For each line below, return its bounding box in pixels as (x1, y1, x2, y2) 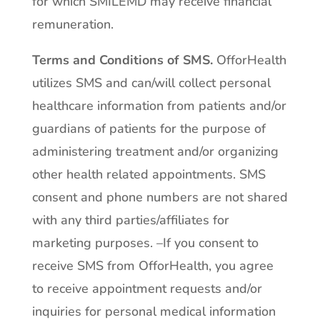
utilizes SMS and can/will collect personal (31, 74, 271, 91)
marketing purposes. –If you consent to (31, 234, 259, 251)
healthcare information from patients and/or (31, 97, 286, 114)
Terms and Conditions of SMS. (31, 51, 216, 69)
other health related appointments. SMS (31, 166, 266, 183)
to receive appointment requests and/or (31, 280, 262, 297)
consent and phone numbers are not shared (31, 189, 288, 206)
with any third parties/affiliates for (31, 211, 229, 229)
